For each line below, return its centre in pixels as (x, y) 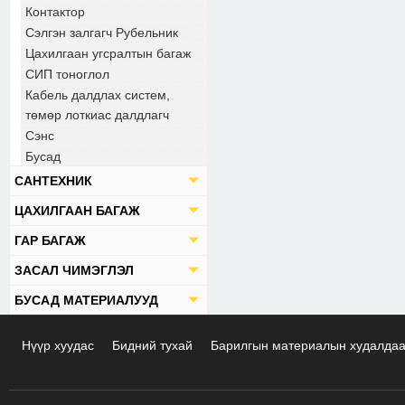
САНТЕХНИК (53, 181)
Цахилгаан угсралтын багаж (108, 53)
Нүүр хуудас (58, 345)
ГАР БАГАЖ (50, 240)
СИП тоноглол (67, 74)
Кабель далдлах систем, (98, 95)
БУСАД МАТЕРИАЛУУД (86, 300)
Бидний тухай (153, 345)
